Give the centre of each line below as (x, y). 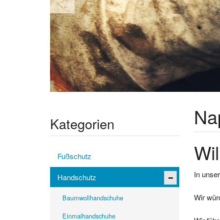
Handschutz (77, 177)
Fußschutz (74, 156)
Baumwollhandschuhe (93, 198)
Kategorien (82, 124)
